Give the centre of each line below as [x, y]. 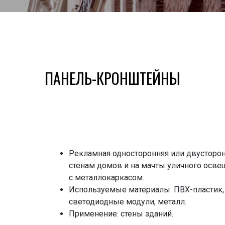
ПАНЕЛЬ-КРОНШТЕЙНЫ [113, 78]
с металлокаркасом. [106, 178]
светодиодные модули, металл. [128, 202]
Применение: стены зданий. [121, 214]
